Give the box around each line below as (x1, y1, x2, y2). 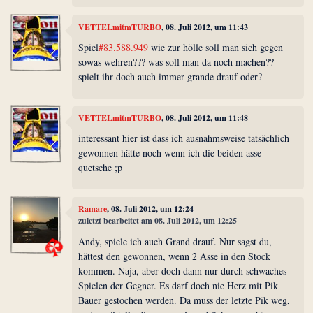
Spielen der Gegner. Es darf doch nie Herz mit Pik (78, 278, 279, 292)
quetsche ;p (78, 161, 123, 175)
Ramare (78, 203, 108, 215)
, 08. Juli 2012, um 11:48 (161, 111, 249, 124)
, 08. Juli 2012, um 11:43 (161, 20, 249, 33)
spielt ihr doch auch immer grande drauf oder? (78, 70, 263, 84)
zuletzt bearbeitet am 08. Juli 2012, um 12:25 (78, 214, 238, 227)
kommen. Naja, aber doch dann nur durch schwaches (78, 263, 287, 277)
